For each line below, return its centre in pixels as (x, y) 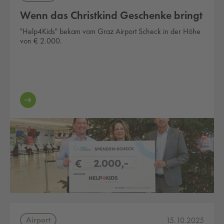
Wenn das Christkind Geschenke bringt (111, 15)
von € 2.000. (41, 41)
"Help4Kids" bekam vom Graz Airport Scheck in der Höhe (110, 31)
